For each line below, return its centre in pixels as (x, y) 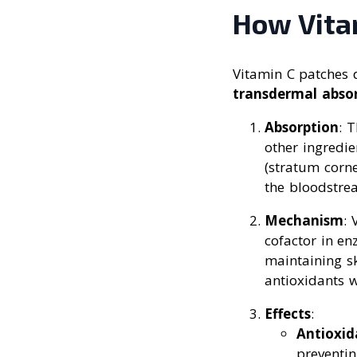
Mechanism (304, 220)
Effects (288, 313)
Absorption (302, 127)
